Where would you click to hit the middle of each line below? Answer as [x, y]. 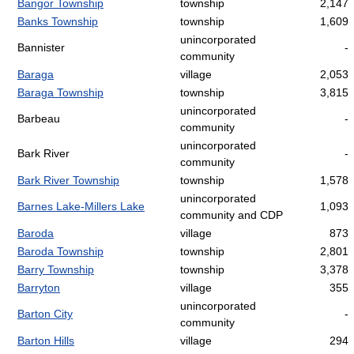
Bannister [41, 48]
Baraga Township [60, 93]
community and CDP [232, 215]
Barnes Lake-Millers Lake [81, 207]
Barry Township [56, 270]
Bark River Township [68, 181]
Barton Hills [46, 341]
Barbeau [39, 119]
